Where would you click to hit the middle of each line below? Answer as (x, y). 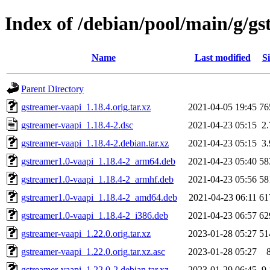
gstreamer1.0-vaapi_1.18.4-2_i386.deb (95, 215)
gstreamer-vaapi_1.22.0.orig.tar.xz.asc (93, 251)
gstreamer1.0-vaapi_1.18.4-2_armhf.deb (97, 179)
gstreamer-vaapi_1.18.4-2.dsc (77, 125)
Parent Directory (52, 89)
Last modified (222, 57)
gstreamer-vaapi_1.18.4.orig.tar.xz (86, 107)
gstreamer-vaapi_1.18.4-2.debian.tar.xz (95, 143)
